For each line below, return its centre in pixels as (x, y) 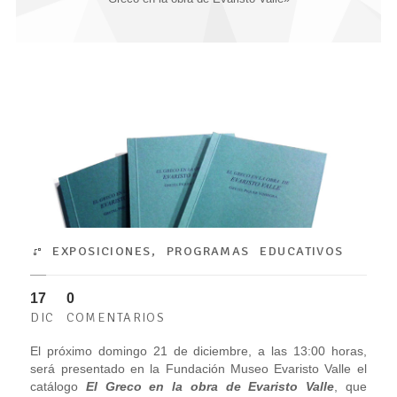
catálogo (58, 386)
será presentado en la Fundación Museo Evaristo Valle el (198, 368)
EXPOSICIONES (102, 250)
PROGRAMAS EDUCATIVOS (255, 250)
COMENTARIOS (116, 317)
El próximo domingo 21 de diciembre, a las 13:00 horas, (198, 350)
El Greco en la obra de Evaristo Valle (210, 386)
